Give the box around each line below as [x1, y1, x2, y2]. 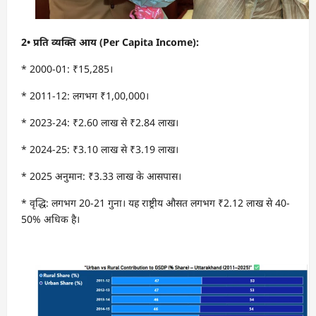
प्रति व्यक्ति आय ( [33, 35, 103, 49]
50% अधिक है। [21, 212, 80, 226]
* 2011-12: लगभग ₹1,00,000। [21, 88, 149, 102]
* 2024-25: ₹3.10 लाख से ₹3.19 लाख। [21, 142, 178, 156]
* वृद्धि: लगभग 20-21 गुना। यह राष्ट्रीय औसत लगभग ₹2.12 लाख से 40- [21, 195, 290, 209]
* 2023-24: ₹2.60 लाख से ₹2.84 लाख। [21, 115, 178, 129]
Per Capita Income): [103, 35, 199, 49]
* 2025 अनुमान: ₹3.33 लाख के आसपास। [21, 169, 181, 183]
